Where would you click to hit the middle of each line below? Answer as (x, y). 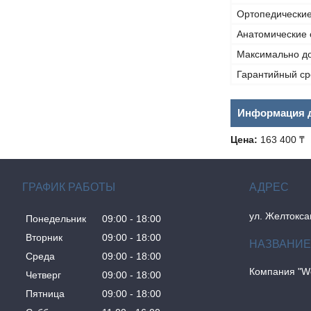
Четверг (43, 275)
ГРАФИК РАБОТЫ (69, 187)
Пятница (45, 294)
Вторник (44, 238)
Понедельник (56, 219)
